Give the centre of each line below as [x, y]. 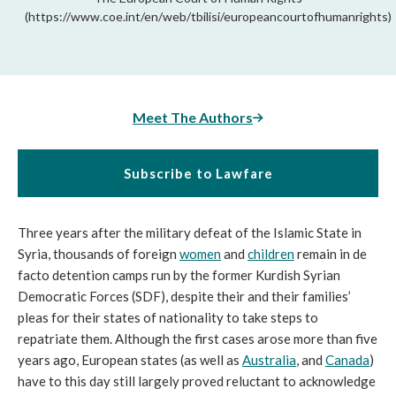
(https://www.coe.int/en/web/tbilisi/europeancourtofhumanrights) [208, 16]
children [271, 253]
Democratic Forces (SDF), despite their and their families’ [184, 296]
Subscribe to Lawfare [198, 173]
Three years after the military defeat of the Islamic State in [190, 232]
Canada [347, 359]
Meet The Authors [193, 117]
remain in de [331, 253]
